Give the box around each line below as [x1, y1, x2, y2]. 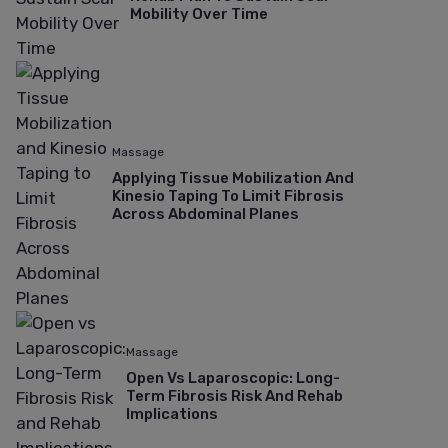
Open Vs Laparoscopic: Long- [126, 369, 340, 388]
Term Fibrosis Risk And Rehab [126, 387, 343, 406]
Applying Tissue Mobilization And [112, 169, 354, 188]
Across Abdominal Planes [112, 205, 299, 224]
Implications [126, 405, 218, 424]
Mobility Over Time [130, 5, 268, 24]
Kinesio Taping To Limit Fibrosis [112, 187, 344, 206]
